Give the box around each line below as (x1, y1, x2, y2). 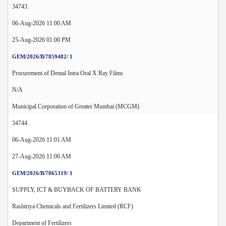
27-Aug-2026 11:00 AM (12, 152, 71, 160)
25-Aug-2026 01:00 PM (12, 36, 71, 43)
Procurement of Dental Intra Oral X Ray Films (12, 69, 123, 77)
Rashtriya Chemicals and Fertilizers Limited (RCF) (12, 202, 133, 210)
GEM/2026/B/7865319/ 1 (12, 169, 73, 176)
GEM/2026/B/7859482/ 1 (12, 53, 73, 60)
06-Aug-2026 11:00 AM (12, 19, 71, 27)
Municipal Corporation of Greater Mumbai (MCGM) (12, 102, 139, 110)
